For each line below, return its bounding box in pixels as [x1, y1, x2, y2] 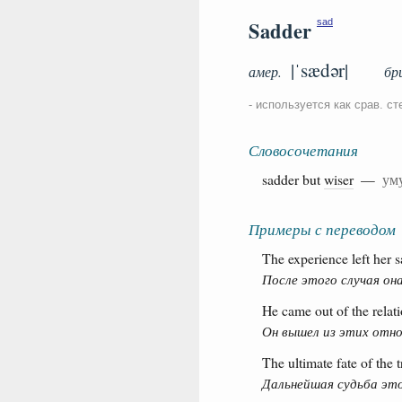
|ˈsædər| [291, 57, 348, 83]
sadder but [262, 169, 324, 188]
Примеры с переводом [249, 218, 396, 240]
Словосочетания [249, 140, 358, 161]
